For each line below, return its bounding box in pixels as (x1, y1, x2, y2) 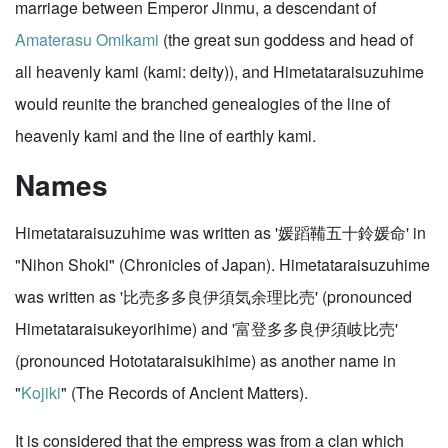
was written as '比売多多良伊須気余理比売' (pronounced (15, 285, 412, 308)
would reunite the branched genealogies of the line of (15, 92, 390, 115)
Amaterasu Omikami (15, 28, 159, 51)
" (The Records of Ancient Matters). (61, 381, 308, 404)
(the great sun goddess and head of (159, 28, 413, 51)
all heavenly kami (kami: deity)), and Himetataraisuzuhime (15, 60, 424, 83)
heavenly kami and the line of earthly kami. (15, 124, 316, 147)
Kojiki (21, 381, 61, 404)
